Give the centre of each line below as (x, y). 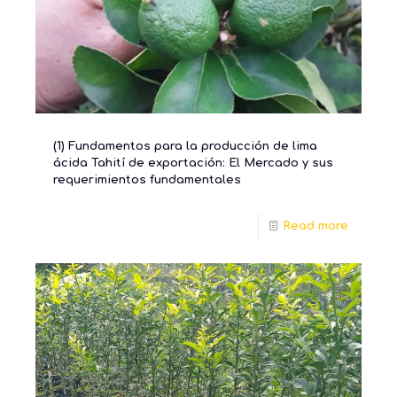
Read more (315, 226)
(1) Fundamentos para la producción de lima (185, 146)
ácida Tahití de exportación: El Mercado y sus (193, 163)
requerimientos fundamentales (147, 179)
